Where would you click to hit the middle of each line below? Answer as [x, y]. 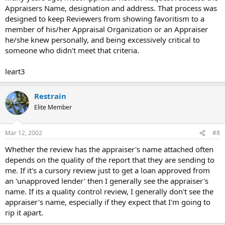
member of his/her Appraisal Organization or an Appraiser [106, 29]
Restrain [50, 96]
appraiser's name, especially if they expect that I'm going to [108, 202]
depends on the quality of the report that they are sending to [110, 160]
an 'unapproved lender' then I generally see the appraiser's [107, 181]
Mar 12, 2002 [24, 133]
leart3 [15, 71]
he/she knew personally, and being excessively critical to [102, 39]
